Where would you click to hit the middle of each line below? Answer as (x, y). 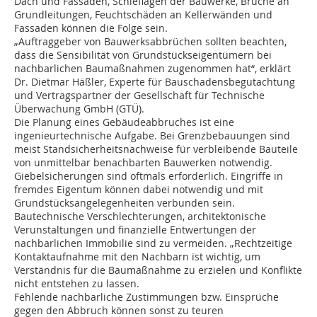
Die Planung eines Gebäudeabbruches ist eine (124, 122)
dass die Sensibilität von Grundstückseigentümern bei (143, 55)
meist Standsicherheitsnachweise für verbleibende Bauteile (156, 149)
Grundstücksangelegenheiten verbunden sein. (125, 203)
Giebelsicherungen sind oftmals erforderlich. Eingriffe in (149, 176)
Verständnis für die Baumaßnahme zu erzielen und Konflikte (158, 270)
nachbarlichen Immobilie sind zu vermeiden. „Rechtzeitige (153, 243)
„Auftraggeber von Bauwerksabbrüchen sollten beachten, (150, 42)
